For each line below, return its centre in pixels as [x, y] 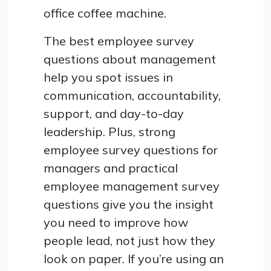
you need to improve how [116, 222]
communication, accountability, [132, 95]
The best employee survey [119, 41]
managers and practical [111, 168]
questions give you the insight [129, 204]
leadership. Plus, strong [109, 131]
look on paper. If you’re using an [134, 258]
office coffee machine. [105, 13]
